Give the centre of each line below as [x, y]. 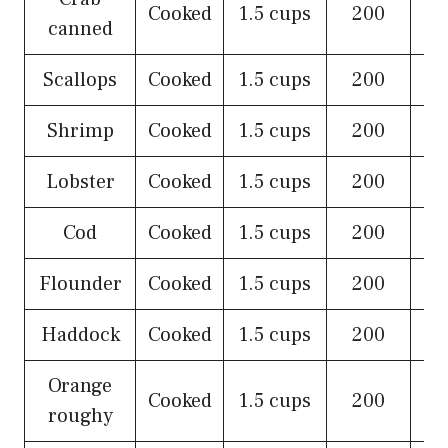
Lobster [80, 182]
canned [80, 29]
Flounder [80, 284]
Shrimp [80, 131]
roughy [80, 416]
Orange [80, 386]
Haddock [80, 335]
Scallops [80, 80]
